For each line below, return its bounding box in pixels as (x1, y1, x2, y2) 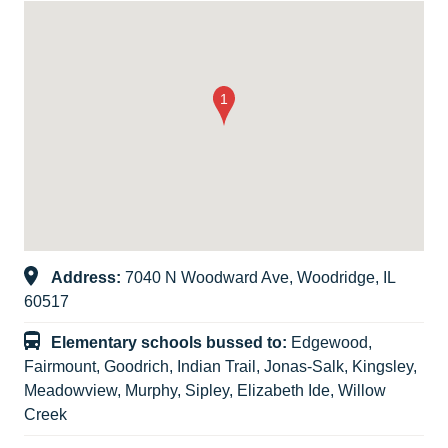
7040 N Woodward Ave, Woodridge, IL (125, 269, 396, 287)
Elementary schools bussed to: (51, 334, 291, 352)
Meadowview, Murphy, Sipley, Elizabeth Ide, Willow (24, 382, 386, 400)
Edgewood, (291, 334, 372, 352)
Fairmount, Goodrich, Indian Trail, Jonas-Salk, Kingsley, (24, 358, 417, 376)
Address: (51, 269, 125, 287)
